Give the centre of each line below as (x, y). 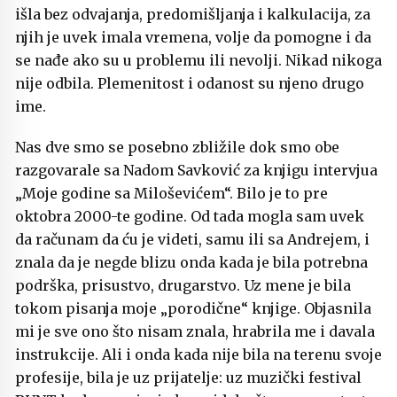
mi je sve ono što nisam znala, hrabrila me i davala (195, 332)
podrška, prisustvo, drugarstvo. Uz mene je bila (183, 286)
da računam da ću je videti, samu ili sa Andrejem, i (192, 240)
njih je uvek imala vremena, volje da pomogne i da (193, 38)
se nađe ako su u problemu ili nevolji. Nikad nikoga (198, 61)
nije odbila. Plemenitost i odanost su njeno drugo (190, 84)
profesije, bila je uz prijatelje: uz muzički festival (188, 378)
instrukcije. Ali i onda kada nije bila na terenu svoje (198, 355)
